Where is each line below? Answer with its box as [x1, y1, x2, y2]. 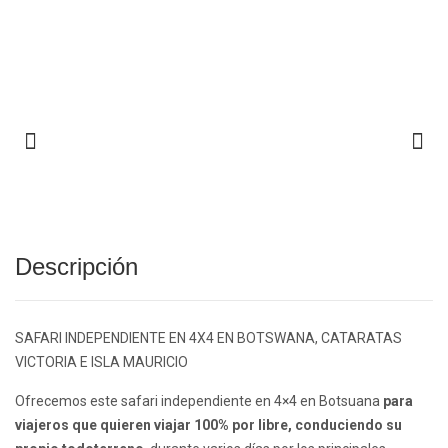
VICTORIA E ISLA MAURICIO [15, 354, 188, 371]
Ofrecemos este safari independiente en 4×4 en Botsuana [15, 393, 383, 410]
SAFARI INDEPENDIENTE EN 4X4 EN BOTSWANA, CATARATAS [15, 330, 402, 347]
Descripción [15, 253, 138, 281]
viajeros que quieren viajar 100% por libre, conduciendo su [15, 417, 402, 434]
